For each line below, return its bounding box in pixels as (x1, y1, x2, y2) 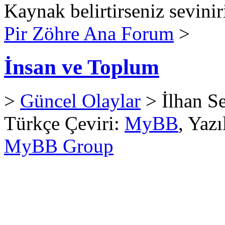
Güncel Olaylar (20, 90, 141, 112)
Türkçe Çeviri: (4, 113, 125, 135)
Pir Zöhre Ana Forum (4, 23, 174, 45)
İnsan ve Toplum (4, 55, 159, 79)
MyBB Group (4, 135, 114, 157)
